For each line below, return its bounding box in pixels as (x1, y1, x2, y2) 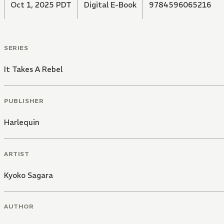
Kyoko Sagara (4, 170, 53, 180)
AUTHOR (4, 202, 34, 210)
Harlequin (4, 117, 39, 127)
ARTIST (4, 149, 29, 157)
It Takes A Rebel (4, 64, 62, 74)
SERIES (4, 44, 28, 52)
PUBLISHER (4, 96, 44, 104)
